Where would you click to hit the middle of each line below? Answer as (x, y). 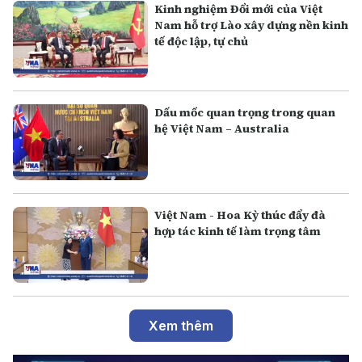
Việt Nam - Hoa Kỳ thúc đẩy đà (240, 215)
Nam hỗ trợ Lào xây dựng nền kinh (252, 25)
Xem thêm (181, 325)
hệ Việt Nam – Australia (222, 128)
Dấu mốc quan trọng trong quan (245, 112)
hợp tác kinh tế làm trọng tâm (238, 231)
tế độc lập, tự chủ (202, 42)
